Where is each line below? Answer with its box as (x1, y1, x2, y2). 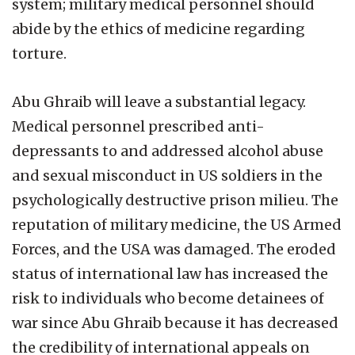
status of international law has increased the (12, 264, 328, 283)
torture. (12, 44, 67, 63)
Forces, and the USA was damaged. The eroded (12, 239, 336, 258)
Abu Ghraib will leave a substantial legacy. (12, 92, 306, 111)
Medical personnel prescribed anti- (12, 116, 265, 136)
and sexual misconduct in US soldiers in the (12, 166, 323, 185)
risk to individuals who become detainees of (12, 288, 324, 307)
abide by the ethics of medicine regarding (12, 19, 305, 38)
